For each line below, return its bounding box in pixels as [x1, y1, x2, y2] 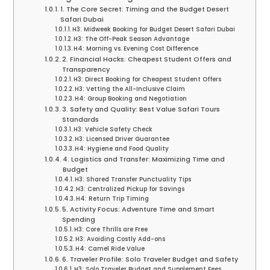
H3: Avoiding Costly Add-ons [75, 235, 166, 243]
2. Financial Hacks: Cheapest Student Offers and [62, 54, 232, 64]
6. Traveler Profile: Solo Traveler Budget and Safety [62, 254, 239, 265]
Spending [62, 215, 96, 225]
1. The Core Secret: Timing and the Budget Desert [60, 4, 230, 14]
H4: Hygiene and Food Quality [75, 145, 169, 153]
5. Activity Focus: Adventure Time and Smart [62, 204, 215, 215]
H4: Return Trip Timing [76, 195, 149, 203]
